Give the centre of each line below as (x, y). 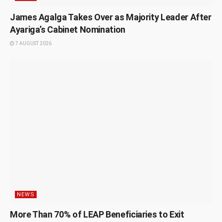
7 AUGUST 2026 (33, 43)
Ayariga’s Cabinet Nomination (68, 29)
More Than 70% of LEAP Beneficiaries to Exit (97, 215)
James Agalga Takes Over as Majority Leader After (111, 17)
